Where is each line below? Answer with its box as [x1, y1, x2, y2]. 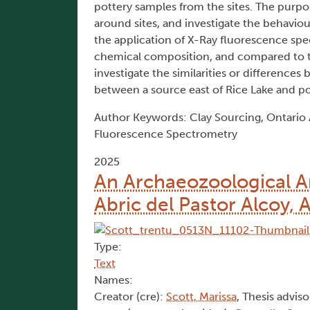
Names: [94, 273, 133, 287]
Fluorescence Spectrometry [94, 127, 237, 141]
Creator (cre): [94, 290, 166, 304]
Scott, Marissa [166, 290, 237, 304]
